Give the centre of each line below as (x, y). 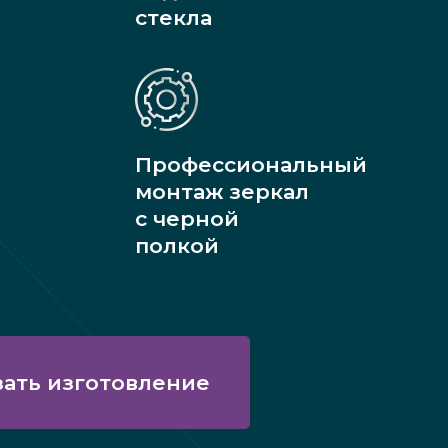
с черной (186, 219)
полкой (176, 246)
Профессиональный (250, 165)
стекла (173, 18)
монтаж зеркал (221, 192)
